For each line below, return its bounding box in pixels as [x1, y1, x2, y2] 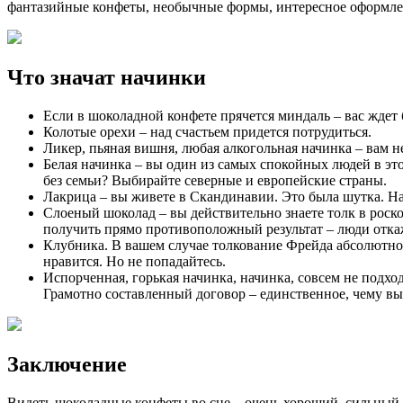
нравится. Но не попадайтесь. [43, 254, 226, 270]
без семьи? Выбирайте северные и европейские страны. [43, 173, 387, 189]
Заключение [7, 353, 127, 377]
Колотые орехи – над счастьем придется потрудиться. [43, 124, 372, 140]
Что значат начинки [7, 66, 206, 90]
